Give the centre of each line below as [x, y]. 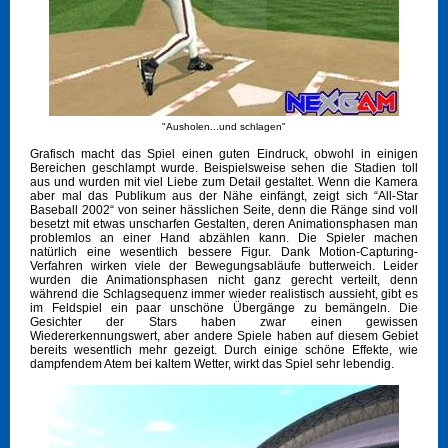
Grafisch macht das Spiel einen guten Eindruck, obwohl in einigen [224, 154]
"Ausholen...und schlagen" [224, 127]
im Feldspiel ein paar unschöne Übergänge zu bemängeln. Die [224, 308]
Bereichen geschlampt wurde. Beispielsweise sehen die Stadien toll [224, 168]
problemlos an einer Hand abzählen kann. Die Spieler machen [224, 238]
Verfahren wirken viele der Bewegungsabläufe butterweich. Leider [224, 266]
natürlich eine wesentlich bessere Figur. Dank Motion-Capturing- [224, 252]
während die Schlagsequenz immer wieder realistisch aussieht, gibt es [224, 294]
